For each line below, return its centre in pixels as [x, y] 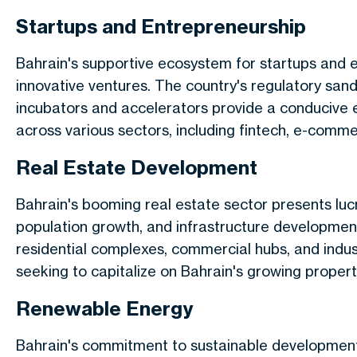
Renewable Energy [105, 308]
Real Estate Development [137, 167]
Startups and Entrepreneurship [161, 26]
